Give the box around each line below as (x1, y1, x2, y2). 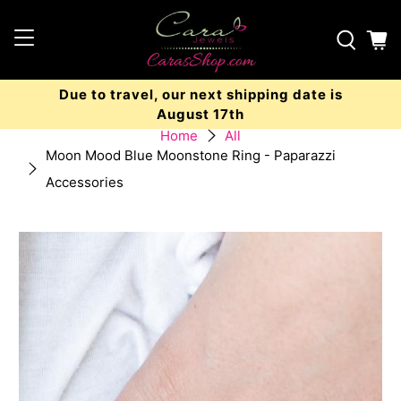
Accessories (46, 173, 124, 191)
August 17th (157, 105, 244, 123)
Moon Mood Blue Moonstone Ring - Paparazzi (46, 146, 337, 164)
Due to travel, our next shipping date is (58, 85, 343, 103)
